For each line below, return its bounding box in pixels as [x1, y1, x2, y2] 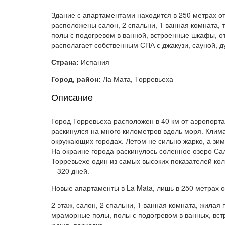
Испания [81, 56, 109, 67]
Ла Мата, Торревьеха [103, 73, 173, 84]
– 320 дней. [51, 165, 89, 176]
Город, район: [51, 73, 103, 84]
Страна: [51, 56, 81, 67]
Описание [51, 92, 93, 103]
